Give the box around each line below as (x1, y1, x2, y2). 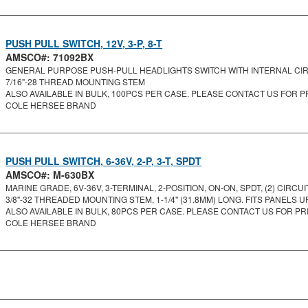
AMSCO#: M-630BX (5, 168, 95, 181)
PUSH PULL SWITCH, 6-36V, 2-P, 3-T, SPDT (5, 154, 202, 168)
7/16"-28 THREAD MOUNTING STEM (5, 76, 146, 87)
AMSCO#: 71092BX (5, 50, 94, 64)
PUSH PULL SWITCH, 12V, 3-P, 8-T (5, 36, 163, 50)
